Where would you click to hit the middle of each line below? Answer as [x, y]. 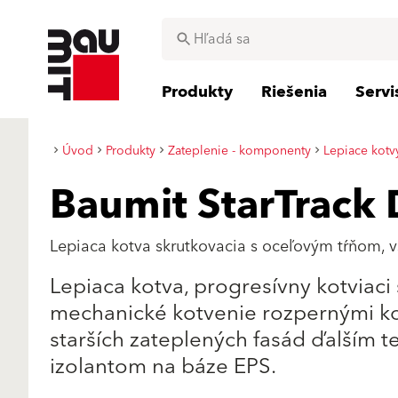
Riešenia [294, 92]
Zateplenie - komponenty [239, 151]
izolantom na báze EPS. [163, 367]
